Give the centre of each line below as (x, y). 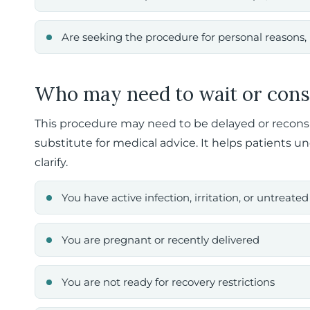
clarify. (51, 162)
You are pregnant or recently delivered (161, 240)
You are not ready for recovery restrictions (168, 282)
